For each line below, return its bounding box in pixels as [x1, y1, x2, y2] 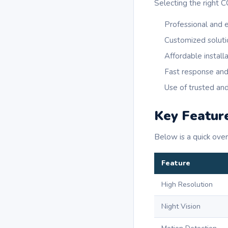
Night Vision [161, 202, 201, 212]
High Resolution [161, 180, 213, 190]
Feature [161, 158, 190, 168]
